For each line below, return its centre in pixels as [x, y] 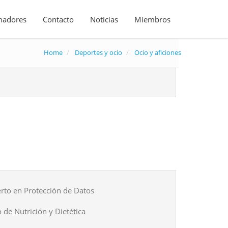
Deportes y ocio [98, 52]
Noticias [104, 19]
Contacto [58, 19]
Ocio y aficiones [158, 52]
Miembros [152, 19]
